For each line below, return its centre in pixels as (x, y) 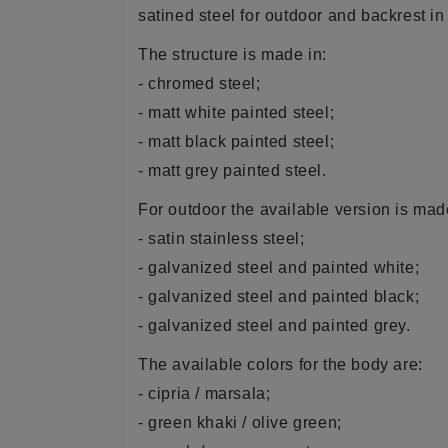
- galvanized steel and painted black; (279, 296)
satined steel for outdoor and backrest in (291, 15)
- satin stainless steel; (221, 238)
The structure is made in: (232, 54)
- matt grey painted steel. (232, 170)
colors (273, 364)
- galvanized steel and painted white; (279, 267)
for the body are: (360, 364)
